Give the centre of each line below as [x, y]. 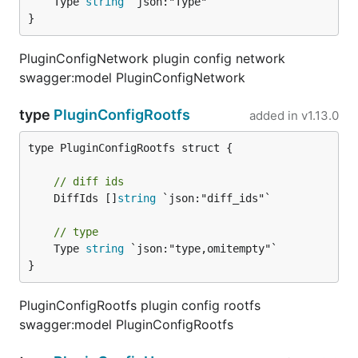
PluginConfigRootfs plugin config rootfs [140, 305]
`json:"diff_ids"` [213, 198]
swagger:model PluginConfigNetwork [132, 78]
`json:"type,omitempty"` [201, 249]
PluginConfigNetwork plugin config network [152, 58]
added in [274, 115]
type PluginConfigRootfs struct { [130, 148]
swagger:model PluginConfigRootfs [126, 324]
